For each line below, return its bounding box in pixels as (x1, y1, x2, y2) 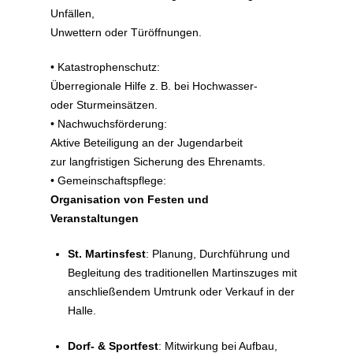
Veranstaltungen (50, 213, 139, 225)
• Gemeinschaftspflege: (50, 175, 166, 188)
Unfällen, (50, 7, 95, 20)
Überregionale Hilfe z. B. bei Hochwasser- (50, 80, 258, 93)
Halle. (68, 305, 97, 318)
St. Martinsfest (68, 248, 147, 261)
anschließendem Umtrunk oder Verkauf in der (68, 286, 295, 299)
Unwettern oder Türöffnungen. (50, 26, 202, 39)
